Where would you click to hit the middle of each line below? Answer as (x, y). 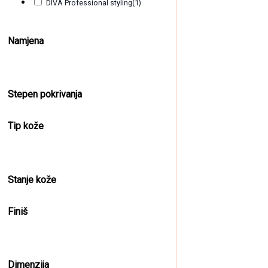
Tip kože (26, 126)
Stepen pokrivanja (45, 95)
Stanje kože (32, 179)
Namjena (26, 41)
